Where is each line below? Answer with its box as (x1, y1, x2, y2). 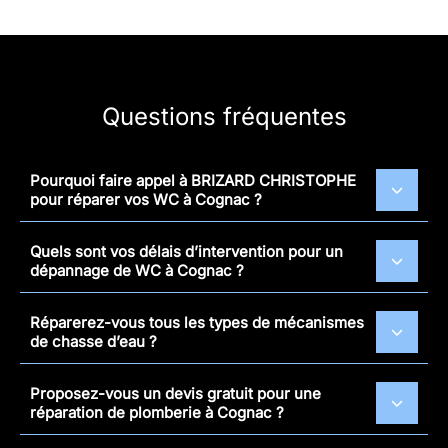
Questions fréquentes (101, 101, 347, 131)
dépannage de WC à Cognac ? (30, 260, 244, 280)
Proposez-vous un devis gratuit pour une (30, 383, 321, 403)
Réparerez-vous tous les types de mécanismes (30, 312, 364, 332)
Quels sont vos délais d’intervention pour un (30, 241, 343, 261)
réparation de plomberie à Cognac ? (30, 402, 284, 422)
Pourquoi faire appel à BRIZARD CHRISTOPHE (30, 170, 356, 190)
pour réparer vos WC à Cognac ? (30, 189, 262, 209)
